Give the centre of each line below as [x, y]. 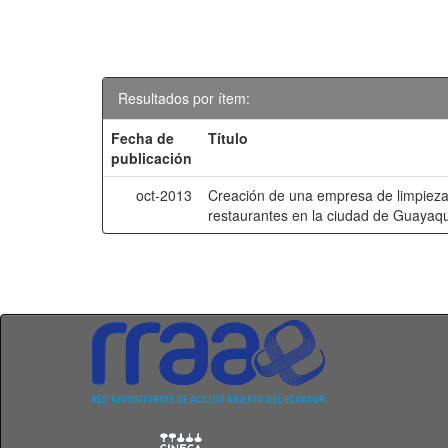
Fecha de [143, 138]
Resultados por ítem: [184, 98]
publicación [152, 158]
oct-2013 [164, 195]
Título [228, 138]
